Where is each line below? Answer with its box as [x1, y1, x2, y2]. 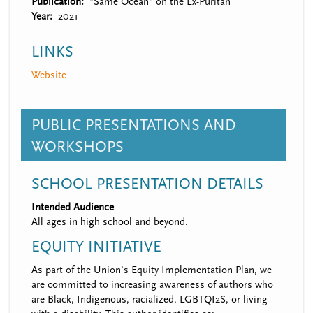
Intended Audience [31, 201, 114, 213]
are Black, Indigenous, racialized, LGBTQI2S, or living [31, 293, 268, 305]
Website [31, 68, 66, 81]
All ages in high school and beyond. [31, 215, 188, 228]
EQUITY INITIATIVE [31, 238, 161, 256]
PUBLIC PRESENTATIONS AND [31, 116, 236, 134]
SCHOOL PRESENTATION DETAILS [31, 175, 263, 193]
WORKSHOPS [31, 138, 124, 156]
